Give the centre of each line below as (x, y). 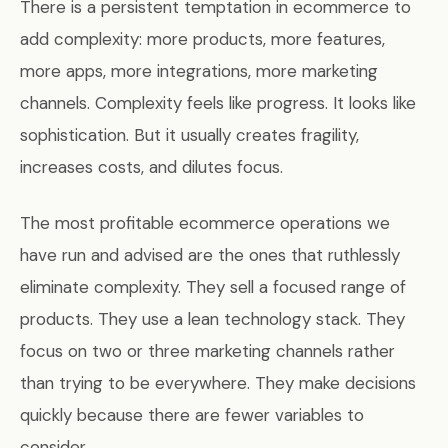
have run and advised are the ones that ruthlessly (210, 255)
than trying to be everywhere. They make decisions (218, 383)
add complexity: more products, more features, (202, 39)
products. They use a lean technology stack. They (212, 319)
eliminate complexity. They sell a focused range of (213, 287)
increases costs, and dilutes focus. (151, 167)
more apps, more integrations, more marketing (199, 71)
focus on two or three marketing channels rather (207, 351)
